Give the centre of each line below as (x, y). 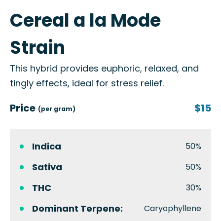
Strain (37, 48)
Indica (47, 146)
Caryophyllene (173, 208)
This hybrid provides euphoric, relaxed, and (104, 68)
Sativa (47, 167)
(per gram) (57, 109)
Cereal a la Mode (85, 20)
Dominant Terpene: (77, 208)
